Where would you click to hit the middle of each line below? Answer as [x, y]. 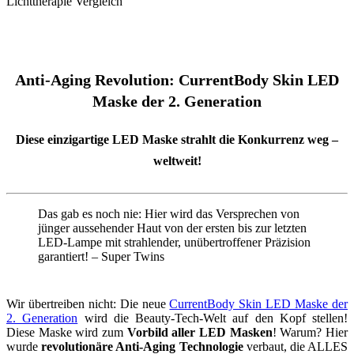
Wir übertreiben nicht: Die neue [88, 304]
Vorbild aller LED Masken [200, 333]
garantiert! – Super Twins [101, 257]
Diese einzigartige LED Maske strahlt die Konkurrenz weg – [177, 139]
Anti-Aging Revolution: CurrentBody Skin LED [177, 79]
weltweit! [177, 160]
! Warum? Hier [310, 333]
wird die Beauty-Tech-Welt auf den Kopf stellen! [213, 318]
